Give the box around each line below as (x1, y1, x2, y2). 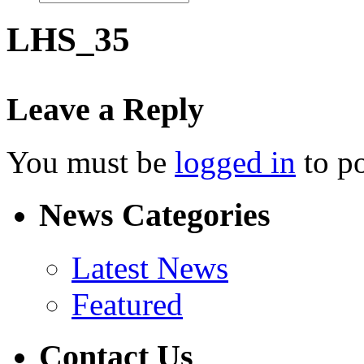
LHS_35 (6, 19, 130, 58)
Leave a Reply (6, 91, 204, 128)
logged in (175, 145, 296, 180)
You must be (6, 145, 175, 180)
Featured (71, 286, 183, 322)
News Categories (39, 196, 271, 233)
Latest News (71, 249, 228, 285)
